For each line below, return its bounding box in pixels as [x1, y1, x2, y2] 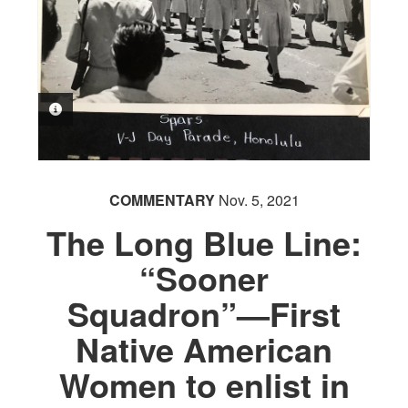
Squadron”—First [67, 290, 341, 338]
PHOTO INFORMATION [62, 100, 199, 119]
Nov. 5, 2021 [214, 189, 300, 211]
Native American [76, 325, 332, 373]
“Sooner [139, 254, 269, 302]
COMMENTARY [108, 189, 215, 211]
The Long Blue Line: [46, 219, 362, 267]
